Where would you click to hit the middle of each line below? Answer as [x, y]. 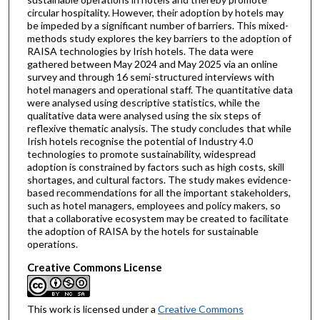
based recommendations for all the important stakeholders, [159, 192]
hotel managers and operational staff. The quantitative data [160, 90]
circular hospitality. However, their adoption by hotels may [155, 12]
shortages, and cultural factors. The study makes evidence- [159, 180]
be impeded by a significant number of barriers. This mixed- [157, 25]
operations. [52, 244]
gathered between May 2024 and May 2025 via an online [152, 64]
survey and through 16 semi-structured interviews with [150, 77]
